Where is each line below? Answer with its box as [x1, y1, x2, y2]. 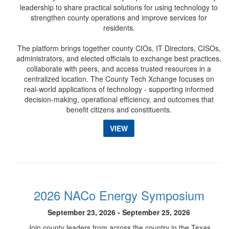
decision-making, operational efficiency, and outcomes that [24, 94, 214, 104]
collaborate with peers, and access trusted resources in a [27, 63, 211, 74]
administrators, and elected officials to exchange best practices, [16, 53, 221, 63]
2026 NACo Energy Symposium [33, 186, 204, 204]
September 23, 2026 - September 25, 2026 [48, 207, 190, 217]
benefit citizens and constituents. [66, 104, 172, 114]
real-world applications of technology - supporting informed [24, 84, 214, 94]
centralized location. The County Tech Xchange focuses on [24, 74, 214, 84]
